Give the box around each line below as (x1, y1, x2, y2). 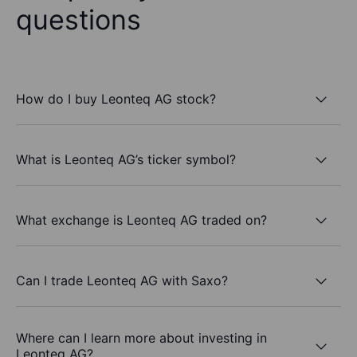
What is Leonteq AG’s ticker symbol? (16, 151, 236, 167)
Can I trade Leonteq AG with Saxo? (16, 272, 228, 288)
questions (16, 3, 141, 37)
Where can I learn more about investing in (16, 330, 267, 347)
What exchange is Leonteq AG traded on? (16, 211, 267, 228)
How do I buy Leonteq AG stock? (16, 90, 216, 107)
